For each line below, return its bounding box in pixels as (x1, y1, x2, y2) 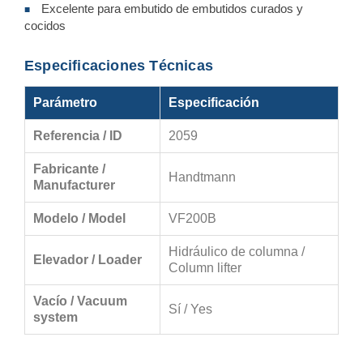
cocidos (24, 18, 66, 32)
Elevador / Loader (33, 252, 142, 267)
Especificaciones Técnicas (24, 57, 213, 74)
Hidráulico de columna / (169, 244, 305, 258)
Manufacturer (33, 177, 115, 192)
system (33, 310, 78, 324)
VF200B (169, 211, 216, 225)
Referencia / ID (33, 128, 122, 143)
